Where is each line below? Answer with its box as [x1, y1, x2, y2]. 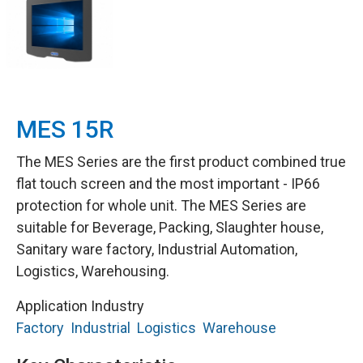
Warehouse [203, 318, 276, 336]
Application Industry [16, 297, 144, 314]
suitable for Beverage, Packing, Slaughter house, [16, 218, 323, 236]
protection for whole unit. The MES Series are [16, 196, 306, 214]
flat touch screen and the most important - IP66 [16, 174, 320, 192]
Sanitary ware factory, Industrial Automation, [16, 240, 297, 258]
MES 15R [16, 114, 113, 143]
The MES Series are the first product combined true [16, 152, 346, 170]
